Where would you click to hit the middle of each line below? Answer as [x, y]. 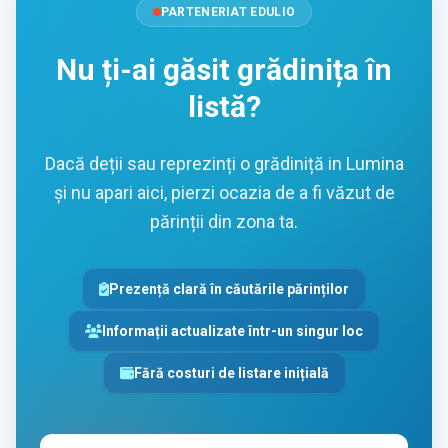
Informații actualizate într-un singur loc [233, 330]
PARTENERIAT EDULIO [228, 11]
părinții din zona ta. [224, 221]
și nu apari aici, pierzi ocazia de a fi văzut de [224, 192]
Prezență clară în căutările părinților [229, 288]
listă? [224, 106]
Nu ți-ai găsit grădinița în [224, 69]
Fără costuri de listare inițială [231, 372]
